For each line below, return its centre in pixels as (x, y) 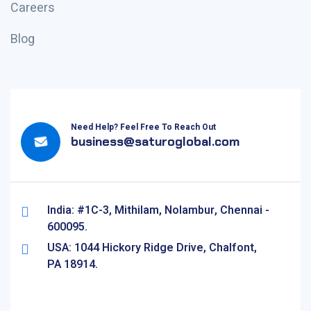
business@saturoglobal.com (155, 142)
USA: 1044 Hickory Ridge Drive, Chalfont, (152, 248)
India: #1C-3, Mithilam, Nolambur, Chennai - (158, 210)
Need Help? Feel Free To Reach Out (143, 127)
